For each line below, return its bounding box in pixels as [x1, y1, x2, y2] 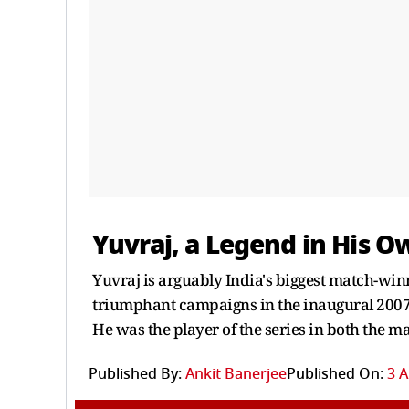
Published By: [89, 362, 182, 385]
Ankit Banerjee [185, 362, 287, 385]
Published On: [287, 362, 383, 385]
